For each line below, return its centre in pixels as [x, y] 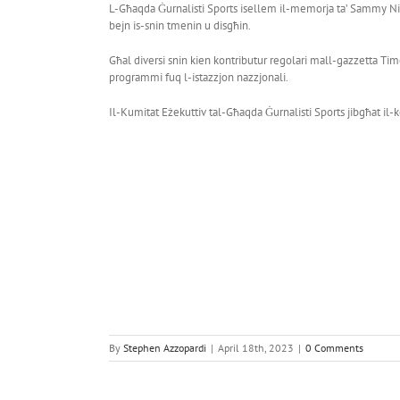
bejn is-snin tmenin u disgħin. [180, 25]
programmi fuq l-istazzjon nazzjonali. [199, 77]
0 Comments [334, 347]
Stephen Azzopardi [165, 347]
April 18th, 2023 [256, 347]
